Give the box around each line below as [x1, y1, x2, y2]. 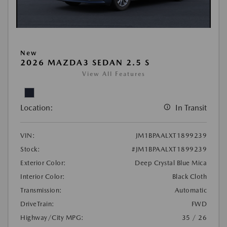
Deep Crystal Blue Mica [135, 159, 207, 167]
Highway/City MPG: [20, 213, 84, 221]
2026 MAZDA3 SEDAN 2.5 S [20, 57, 150, 67]
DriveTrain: [20, 200, 55, 208]
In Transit [175, 102, 207, 112]
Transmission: [20, 186, 62, 194]
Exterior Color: [20, 159, 66, 167]
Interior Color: [20, 172, 65, 180]
